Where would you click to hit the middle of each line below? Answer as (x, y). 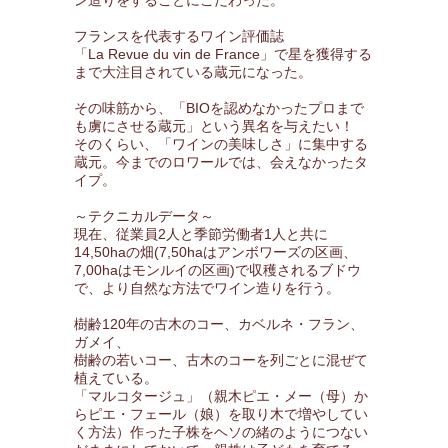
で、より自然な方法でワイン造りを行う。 (207, 288)
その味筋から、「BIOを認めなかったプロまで (219, 108)
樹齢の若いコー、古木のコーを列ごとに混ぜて (221, 360)
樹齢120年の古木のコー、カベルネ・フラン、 (219, 324)
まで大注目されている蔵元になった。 (193, 72)
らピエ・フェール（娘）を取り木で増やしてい (221, 414)
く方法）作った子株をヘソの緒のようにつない (221, 432)
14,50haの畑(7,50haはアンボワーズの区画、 (215, 252)
